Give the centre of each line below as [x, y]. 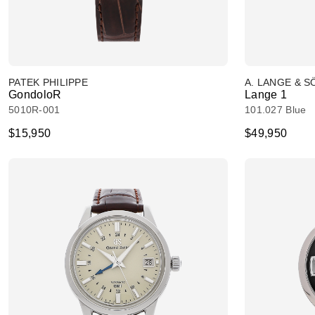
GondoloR [35, 95]
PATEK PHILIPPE [48, 82]
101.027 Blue [276, 110]
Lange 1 [266, 95]
